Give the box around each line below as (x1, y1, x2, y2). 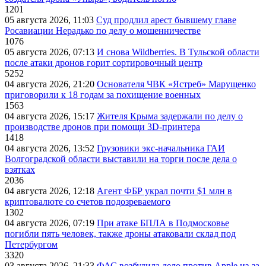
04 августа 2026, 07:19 (5, 218, 97, 229)
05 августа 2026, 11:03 (5, 15, 96, 26)
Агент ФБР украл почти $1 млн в (97, 186, 232, 197)
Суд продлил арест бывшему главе (96, 15, 236, 26)
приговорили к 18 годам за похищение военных (5, 90, 201, 100)
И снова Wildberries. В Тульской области (97, 47, 259, 58)
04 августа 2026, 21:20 (5, 79, 97, 90)
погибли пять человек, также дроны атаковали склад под (5, 229, 236, 239)
